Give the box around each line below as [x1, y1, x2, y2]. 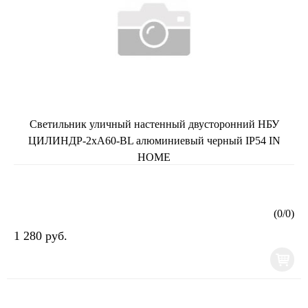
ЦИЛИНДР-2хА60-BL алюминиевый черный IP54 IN [27, 134, 280, 146]
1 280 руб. [14, 228, 67, 243]
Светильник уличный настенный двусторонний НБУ [29, 118, 279, 130]
